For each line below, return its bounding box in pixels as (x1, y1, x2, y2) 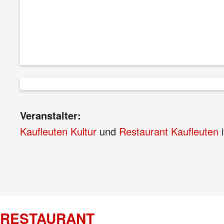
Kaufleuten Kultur (20, 124, 96, 139)
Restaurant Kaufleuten (119, 124, 218, 139)
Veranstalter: (20, 108, 81, 123)
